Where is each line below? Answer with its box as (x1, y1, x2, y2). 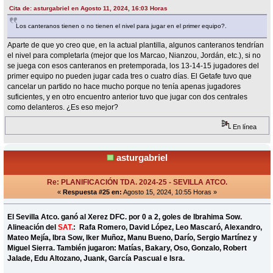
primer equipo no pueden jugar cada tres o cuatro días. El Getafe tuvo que (7, 72, 252, 81)
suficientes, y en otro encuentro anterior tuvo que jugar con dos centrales (7, 93, 248, 102)
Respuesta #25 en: (63, 188, 122, 196)
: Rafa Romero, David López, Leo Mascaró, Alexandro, (73, 222, 263, 232)
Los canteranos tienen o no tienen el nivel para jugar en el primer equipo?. (16, 23, 227, 30)
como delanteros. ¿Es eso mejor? (7, 103, 119, 112)
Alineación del (7, 222, 58, 232)
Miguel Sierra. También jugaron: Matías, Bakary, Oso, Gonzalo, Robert (7, 243, 247, 252)
